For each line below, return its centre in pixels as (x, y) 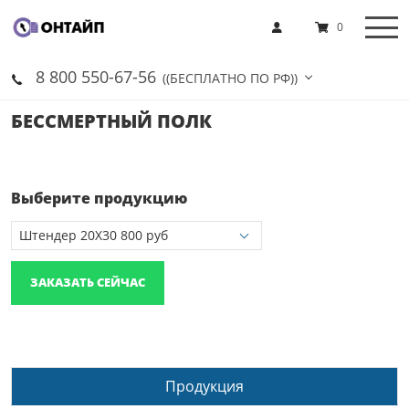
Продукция (204, 386)
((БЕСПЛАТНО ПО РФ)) (230, 78)
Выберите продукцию (99, 198)
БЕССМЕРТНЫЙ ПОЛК (111, 121)
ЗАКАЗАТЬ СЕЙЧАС (88, 282)
